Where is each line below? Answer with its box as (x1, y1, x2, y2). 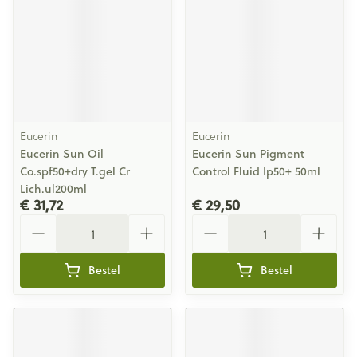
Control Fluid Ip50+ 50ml (192, 163, 320, 179)
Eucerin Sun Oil (20, 146, 104, 162)
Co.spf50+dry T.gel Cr (20, 163, 130, 179)
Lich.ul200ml (20, 181, 87, 197)
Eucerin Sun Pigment (192, 146, 304, 162)
